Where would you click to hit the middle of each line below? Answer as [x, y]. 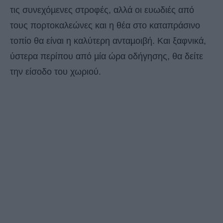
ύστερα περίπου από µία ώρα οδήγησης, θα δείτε [107, 56]
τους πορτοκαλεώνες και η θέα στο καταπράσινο [105, 26]
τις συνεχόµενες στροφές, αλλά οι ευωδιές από [102, 10]
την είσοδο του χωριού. [56, 72]
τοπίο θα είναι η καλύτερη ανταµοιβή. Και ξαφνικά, [108, 41]
